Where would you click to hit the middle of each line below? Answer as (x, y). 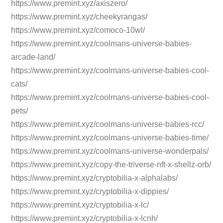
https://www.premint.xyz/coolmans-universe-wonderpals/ (110, 151)
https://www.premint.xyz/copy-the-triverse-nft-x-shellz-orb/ (111, 165)
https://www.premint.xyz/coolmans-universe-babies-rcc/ (108, 124)
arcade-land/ (33, 57)
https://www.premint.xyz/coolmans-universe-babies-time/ (110, 138)
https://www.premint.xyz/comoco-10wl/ (78, 30)
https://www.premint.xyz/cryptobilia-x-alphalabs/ (95, 178)
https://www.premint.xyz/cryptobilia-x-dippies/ (90, 192)
